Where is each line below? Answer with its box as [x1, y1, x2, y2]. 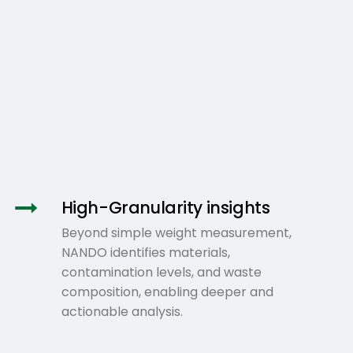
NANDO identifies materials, [61, 243, 230, 262]
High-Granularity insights [61, 195, 270, 219]
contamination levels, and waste [61, 262, 262, 281]
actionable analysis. [61, 302, 183, 321]
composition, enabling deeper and [61, 282, 273, 301]
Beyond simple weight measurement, [61, 223, 292, 242]
